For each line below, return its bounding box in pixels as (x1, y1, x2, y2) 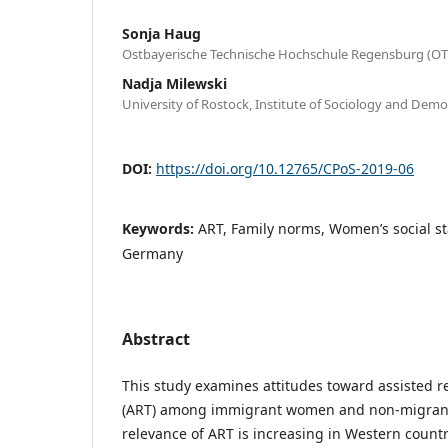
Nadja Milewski (122, 73, 227, 93)
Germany (122, 243, 183, 263)
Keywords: (122, 218, 198, 238)
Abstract (122, 327, 190, 350)
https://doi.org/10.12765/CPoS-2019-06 (156, 158, 414, 178)
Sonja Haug (122, 23, 201, 43)
